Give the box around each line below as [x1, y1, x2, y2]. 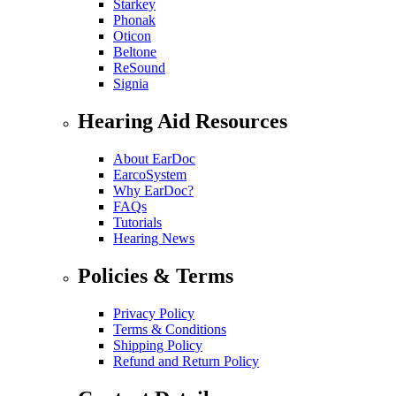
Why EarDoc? [113, 183, 194, 199]
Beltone [113, 44, 156, 60]
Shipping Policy [113, 338, 202, 354]
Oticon [113, 28, 151, 44]
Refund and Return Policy [113, 354, 259, 369]
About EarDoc [113, 151, 195, 167]
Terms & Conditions [113, 322, 226, 338]
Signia [113, 76, 148, 92]
